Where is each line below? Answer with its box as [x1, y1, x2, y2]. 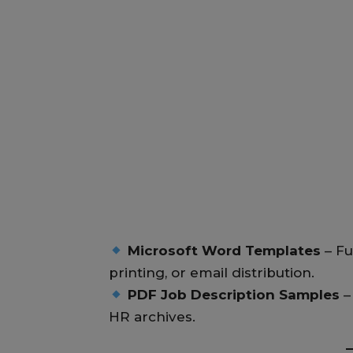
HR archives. [109, 309, 195, 325]
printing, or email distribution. [109, 265, 314, 281]
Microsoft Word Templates [128, 243, 321, 259]
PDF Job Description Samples [128, 287, 340, 303]
